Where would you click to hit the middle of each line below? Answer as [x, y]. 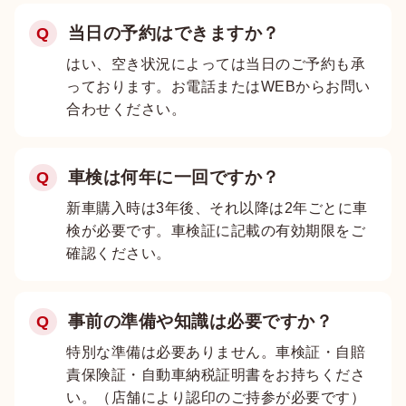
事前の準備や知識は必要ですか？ [200, 321]
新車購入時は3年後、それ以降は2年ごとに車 [217, 208]
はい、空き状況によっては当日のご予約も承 [216, 63]
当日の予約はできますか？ [174, 33]
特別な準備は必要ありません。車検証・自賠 [216, 352]
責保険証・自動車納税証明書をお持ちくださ [216, 374]
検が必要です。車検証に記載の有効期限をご [216, 230]
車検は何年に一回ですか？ [174, 177]
